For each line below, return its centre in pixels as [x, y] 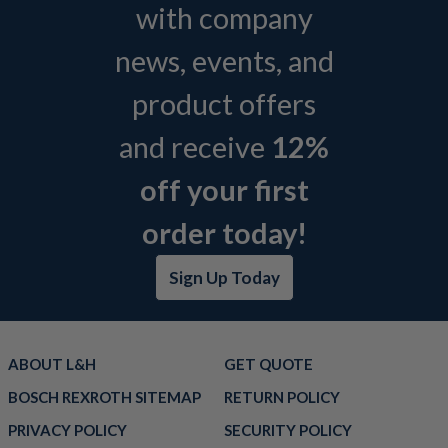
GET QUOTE [268, 364]
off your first [224, 190]
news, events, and [224, 61]
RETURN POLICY [282, 397]
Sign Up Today [224, 278]
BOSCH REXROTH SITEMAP [104, 397]
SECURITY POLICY [288, 430]
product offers [224, 104]
